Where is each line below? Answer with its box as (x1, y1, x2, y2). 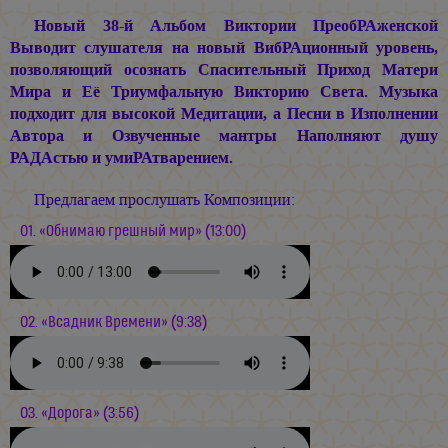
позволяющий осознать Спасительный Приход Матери (10, 59, 438, 80)
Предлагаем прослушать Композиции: (34, 189, 295, 210)
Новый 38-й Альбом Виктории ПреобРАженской (34, 15, 438, 36)
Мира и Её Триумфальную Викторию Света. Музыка (10, 81, 438, 102)
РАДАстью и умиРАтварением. (10, 147, 233, 168)
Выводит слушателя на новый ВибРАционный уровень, (10, 37, 438, 58)
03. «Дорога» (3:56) (20, 404, 139, 422)
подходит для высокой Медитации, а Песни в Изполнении (10, 103, 438, 124)
